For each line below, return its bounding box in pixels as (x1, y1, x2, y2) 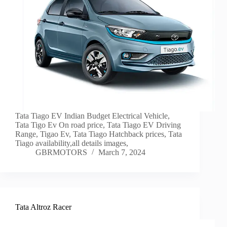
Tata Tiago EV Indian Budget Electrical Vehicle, (15, 111, 170, 121)
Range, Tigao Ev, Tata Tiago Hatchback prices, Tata (15, 130, 182, 139)
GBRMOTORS (35, 148, 87, 157)
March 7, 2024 (98, 148, 145, 157)
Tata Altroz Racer (15, 203, 71, 212)
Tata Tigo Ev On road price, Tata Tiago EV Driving (15, 121, 181, 130)
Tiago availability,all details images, (15, 139, 128, 148)
